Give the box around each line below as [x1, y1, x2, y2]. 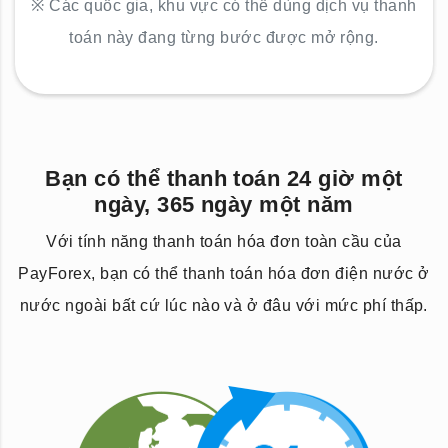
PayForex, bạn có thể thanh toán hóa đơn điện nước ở [18, 265, 430, 282]
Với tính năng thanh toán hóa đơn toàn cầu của [46, 233, 402, 250]
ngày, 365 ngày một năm [94, 192, 354, 217]
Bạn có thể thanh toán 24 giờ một [45, 166, 403, 191]
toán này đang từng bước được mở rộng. [69, 29, 379, 46]
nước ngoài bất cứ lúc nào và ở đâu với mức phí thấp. [20, 297, 428, 314]
